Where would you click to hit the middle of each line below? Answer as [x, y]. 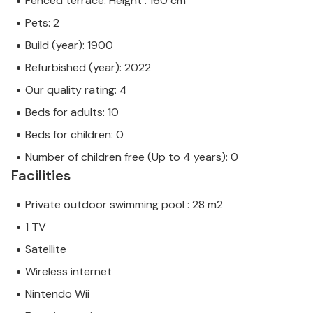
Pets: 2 [42, 23]
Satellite [46, 249]
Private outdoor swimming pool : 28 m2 [124, 205]
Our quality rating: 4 [76, 90]
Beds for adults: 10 [72, 112]
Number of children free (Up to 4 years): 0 [132, 157]
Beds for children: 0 [74, 135]
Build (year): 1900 [69, 45]
